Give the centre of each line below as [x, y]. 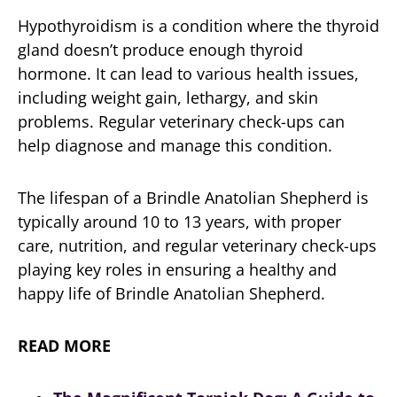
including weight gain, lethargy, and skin [168, 97]
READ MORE [64, 346]
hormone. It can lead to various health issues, [188, 74]
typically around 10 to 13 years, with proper [179, 222]
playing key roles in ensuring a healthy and [177, 269]
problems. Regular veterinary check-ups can [181, 121]
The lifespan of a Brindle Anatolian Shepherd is [193, 198]
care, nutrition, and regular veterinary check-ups [197, 245]
